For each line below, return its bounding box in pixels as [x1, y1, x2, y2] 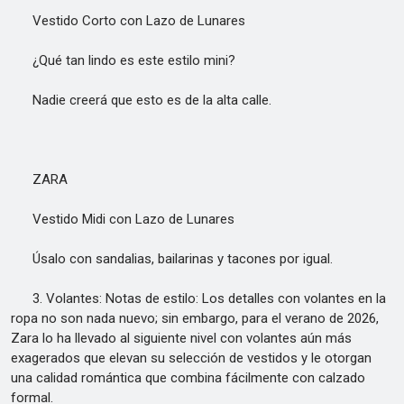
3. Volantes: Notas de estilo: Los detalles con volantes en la [11, 290, 386, 307]
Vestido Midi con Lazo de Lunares [11, 211, 234, 227]
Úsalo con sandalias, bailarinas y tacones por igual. [11, 251, 333, 267]
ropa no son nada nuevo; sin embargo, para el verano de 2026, [11, 310, 379, 326]
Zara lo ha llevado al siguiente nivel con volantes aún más [11, 330, 352, 346]
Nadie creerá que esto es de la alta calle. [11, 92, 271, 108]
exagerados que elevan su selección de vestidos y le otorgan [11, 350, 372, 366]
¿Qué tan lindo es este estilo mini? [11, 52, 235, 69]
